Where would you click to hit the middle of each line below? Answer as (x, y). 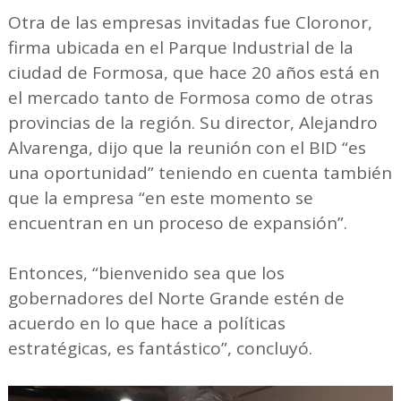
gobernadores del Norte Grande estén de (176, 298)
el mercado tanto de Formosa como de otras (190, 97)
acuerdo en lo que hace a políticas (146, 323)
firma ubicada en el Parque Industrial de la (180, 47)
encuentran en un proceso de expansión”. (177, 222)
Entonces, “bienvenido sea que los (146, 273)
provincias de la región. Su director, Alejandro (192, 122)
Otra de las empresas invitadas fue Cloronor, (190, 22)
